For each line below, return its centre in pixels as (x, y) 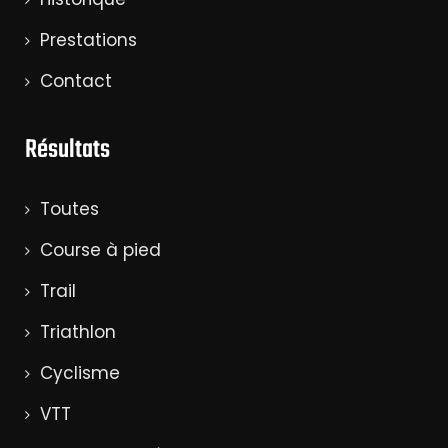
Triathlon (78, 331)
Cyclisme (80, 372)
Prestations (88, 39)
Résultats (67, 149)
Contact (76, 80)
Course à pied (100, 249)
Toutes (69, 208)
